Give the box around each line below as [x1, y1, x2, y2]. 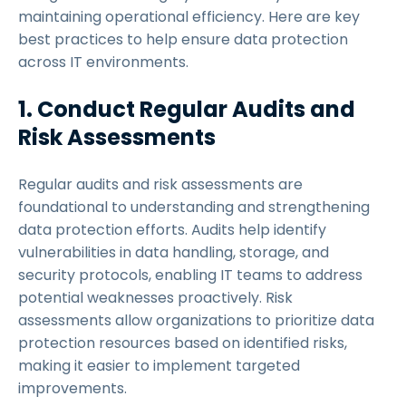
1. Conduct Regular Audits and [18, 94, 355, 124]
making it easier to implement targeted [18, 355, 300, 376]
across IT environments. [18, 52, 192, 72]
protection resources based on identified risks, [18, 333, 347, 353]
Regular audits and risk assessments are [18, 174, 303, 195]
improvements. [18, 378, 130, 399]
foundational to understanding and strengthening [18, 197, 370, 217]
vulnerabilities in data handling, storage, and [18, 242, 329, 263]
